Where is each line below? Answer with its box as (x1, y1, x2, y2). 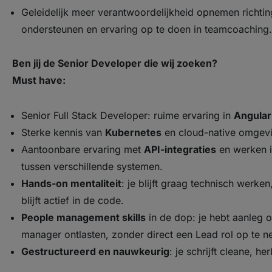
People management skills (21, 211, 146, 223)
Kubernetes (105, 126, 161, 138)
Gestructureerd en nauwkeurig (21, 245, 169, 257)
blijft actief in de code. (21, 194, 124, 206)
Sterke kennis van (21, 126, 105, 138)
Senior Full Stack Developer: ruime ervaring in (21, 109, 234, 121)
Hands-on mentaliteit (21, 177, 121, 189)
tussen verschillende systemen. (21, 160, 163, 172)
